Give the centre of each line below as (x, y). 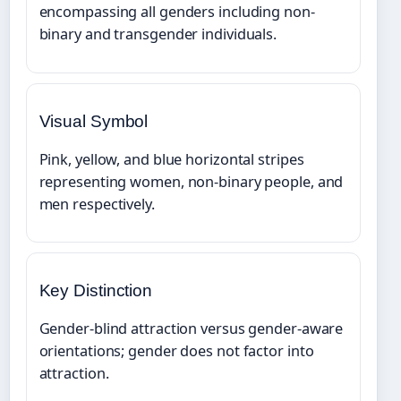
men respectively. (97, 204)
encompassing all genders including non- (177, 12)
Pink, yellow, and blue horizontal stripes (171, 159)
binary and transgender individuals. (158, 34)
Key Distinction (96, 291)
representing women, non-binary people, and (191, 181)
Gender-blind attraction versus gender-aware (191, 329)
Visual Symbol (94, 121)
